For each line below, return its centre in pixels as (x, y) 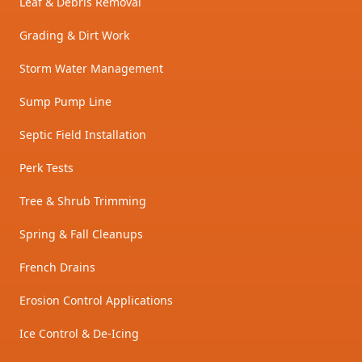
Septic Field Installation (83, 135)
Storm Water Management (91, 69)
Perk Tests (46, 168)
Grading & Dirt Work (74, 36)
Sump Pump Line (65, 102)
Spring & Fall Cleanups (81, 234)
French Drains (57, 267)
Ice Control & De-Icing (79, 334)
